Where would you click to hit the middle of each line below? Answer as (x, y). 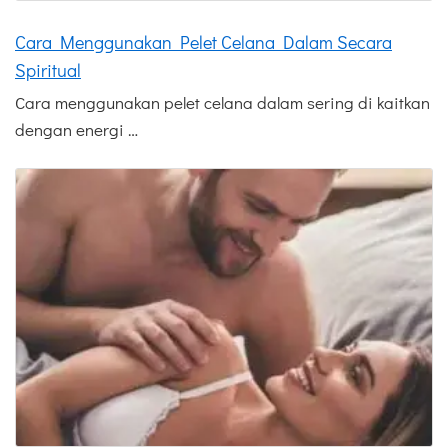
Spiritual (48, 70)
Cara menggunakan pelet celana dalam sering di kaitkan (222, 103)
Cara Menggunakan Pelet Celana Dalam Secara (203, 42)
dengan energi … (76, 130)
